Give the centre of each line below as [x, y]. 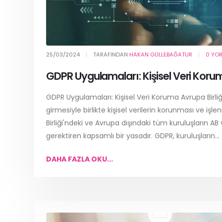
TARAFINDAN [111, 55]
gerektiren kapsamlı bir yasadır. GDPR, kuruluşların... [133, 136]
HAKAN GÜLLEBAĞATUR [161, 55]
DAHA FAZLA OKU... [80, 159]
